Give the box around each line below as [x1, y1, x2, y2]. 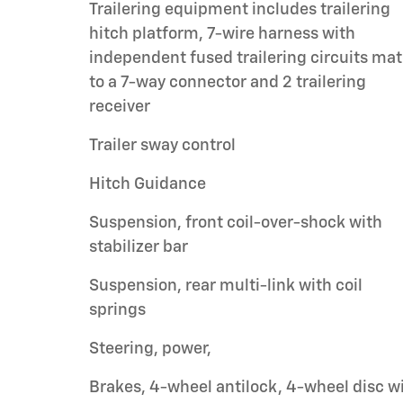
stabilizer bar [89, 238, 188, 255]
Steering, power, [89, 340, 211, 357]
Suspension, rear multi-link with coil [89, 277, 363, 294]
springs [89, 301, 146, 318]
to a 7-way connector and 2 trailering [89, 74, 366, 91]
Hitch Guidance [89, 175, 206, 193]
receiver [89, 98, 150, 115]
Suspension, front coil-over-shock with [89, 214, 382, 231]
